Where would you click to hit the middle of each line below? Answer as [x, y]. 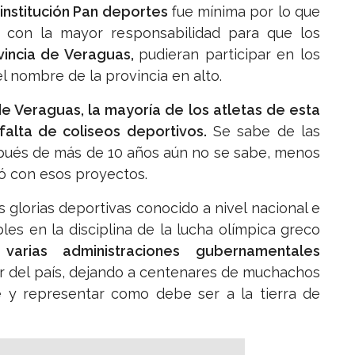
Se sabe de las [263, 132]
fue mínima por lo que [246, 12]
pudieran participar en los [230, 55]
